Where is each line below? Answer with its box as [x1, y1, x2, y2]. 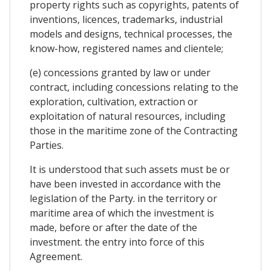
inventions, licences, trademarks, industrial [30, 13, 223, 27]
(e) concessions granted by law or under [30, 66, 211, 80]
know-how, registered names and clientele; [30, 42, 223, 56]
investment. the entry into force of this [30, 235, 204, 249]
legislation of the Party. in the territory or [30, 192, 217, 206]
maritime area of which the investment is [30, 206, 214, 220]
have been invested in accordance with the [30, 177, 221, 191]
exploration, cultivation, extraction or [30, 95, 198, 109]
